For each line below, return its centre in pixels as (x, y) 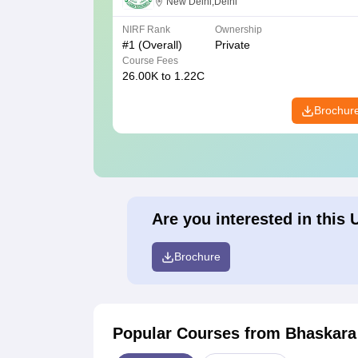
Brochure (197, 257)
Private (233, 45)
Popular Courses (179, 334)
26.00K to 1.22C (163, 76)
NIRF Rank (146, 30)
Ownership (239, 30)
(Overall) (159, 45)
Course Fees (150, 61)
